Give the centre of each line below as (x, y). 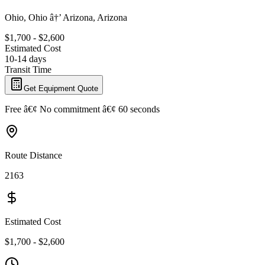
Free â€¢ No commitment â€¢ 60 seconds (82, 109)
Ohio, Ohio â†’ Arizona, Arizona (66, 17)
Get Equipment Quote (61, 88)
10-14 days (25, 59)
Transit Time (28, 69)
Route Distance (33, 155)
